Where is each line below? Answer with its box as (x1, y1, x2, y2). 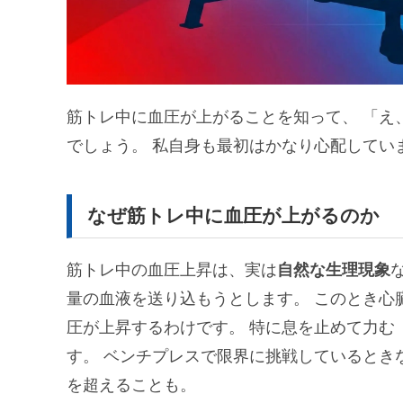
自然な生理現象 (277, 260, 390, 279)
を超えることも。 (67, 375, 196, 394)
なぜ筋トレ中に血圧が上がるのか (86, 205, 380, 227)
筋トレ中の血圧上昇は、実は (67, 260, 277, 279)
